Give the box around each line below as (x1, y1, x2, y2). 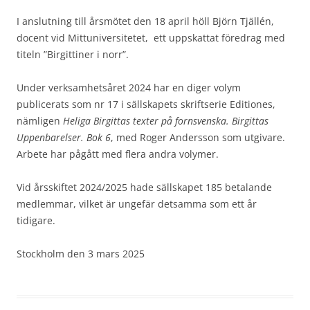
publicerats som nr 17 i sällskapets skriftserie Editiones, (17, 98, 275, 111)
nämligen (17, 114, 63, 127)
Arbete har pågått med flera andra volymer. (17, 147, 219, 161)
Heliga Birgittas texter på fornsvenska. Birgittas (63, 114, 268, 127)
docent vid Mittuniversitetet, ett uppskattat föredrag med (17, 31, 285, 44)
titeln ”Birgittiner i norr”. (17, 48, 129, 61)
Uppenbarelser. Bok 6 (17, 131, 111, 144)
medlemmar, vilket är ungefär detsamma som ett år (17, 197, 257, 210)
